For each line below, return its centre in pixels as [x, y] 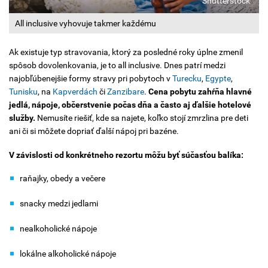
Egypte [218, 79]
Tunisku [23, 92]
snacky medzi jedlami [59, 204]
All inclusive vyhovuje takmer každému [86, 24]
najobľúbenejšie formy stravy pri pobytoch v [91, 79]
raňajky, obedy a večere [63, 179]
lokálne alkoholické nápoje [68, 254]
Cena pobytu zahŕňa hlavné [200, 92]
